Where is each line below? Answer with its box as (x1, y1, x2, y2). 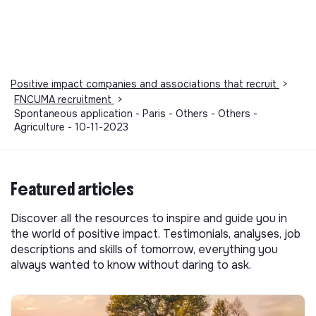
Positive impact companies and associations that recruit (11, 77, 279, 90)
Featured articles (11, 178, 134, 200)
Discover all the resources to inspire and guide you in (11, 210, 287, 226)
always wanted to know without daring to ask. (11, 257, 251, 272)
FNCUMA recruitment (14, 92, 114, 106)
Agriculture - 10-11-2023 (14, 120, 128, 133)
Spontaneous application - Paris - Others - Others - (14, 107, 257, 120)
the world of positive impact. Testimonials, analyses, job (11, 226, 300, 241)
